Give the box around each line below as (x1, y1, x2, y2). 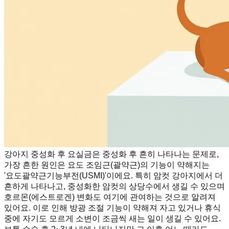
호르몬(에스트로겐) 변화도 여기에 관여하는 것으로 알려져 (4, 192, 216, 201)
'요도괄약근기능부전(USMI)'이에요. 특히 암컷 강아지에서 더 (4, 171, 223, 180)
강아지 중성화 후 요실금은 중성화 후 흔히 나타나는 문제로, (4, 149, 219, 158)
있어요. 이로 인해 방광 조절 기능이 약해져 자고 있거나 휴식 (4, 203, 221, 212)
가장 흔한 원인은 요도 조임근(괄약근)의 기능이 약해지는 (4, 160, 210, 169)
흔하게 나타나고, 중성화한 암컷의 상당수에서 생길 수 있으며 (4, 181, 225, 191)
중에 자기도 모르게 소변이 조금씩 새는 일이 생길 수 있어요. (4, 214, 221, 223)
